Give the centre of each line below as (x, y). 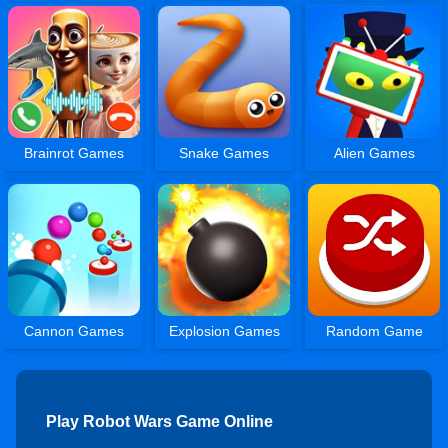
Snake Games (224, 152)
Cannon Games (74, 331)
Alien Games (374, 152)
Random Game (374, 331)
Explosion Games (224, 331)
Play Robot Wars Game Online (159, 421)
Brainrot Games (74, 152)
